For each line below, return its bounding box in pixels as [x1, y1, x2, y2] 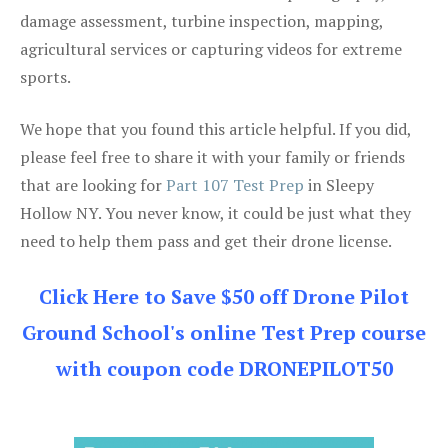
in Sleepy [304, 173, 374, 196]
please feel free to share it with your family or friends [20, 145, 405, 168]
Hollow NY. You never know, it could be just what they [20, 201, 411, 224]
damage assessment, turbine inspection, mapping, [20, 9, 383, 32]
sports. [20, 65, 71, 88]
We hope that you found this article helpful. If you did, [20, 117, 411, 140]
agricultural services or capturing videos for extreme [20, 37, 402, 60]
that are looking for [20, 173, 166, 196]
